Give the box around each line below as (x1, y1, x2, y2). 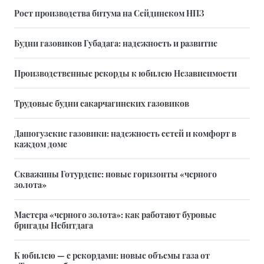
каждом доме (14, 137, 67, 150)
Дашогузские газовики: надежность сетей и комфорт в (14, 127, 236, 139)
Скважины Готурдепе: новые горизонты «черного (14, 167, 217, 180)
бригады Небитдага (14, 219, 93, 231)
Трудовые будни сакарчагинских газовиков (14, 97, 189, 109)
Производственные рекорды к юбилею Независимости (14, 67, 237, 79)
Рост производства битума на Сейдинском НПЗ (14, 6, 204, 19)
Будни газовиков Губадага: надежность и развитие (14, 37, 217, 49)
